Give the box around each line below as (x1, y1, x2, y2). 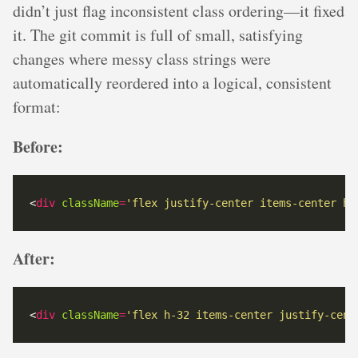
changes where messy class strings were (13, 48, 271, 70)
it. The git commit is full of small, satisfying (13, 24, 303, 46)
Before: (13, 135, 63, 159)
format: (13, 96, 61, 118)
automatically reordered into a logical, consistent (13, 72, 332, 94)
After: (13, 247, 55, 271)
